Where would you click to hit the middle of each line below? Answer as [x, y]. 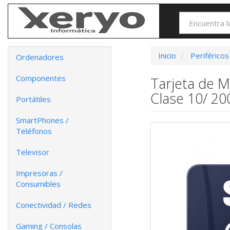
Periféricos [209, 55]
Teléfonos [34, 131]
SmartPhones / [42, 120]
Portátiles [33, 99]
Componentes [41, 78]
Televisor [33, 152]
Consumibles [38, 184]
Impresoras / [39, 173]
